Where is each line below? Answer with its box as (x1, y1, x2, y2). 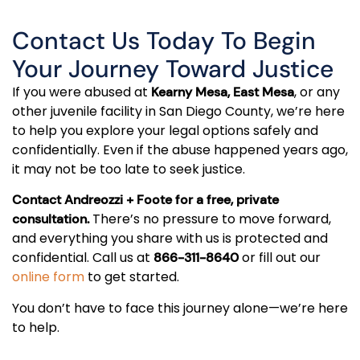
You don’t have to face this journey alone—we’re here (12, 298, 348, 317)
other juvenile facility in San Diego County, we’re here (12, 102, 345, 121)
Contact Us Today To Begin (12, 25, 316, 57)
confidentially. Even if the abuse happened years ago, (12, 141, 348, 160)
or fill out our (239, 248, 321, 268)
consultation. (12, 211, 89, 228)
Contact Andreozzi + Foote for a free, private (12, 191, 279, 209)
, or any (294, 83, 340, 102)
